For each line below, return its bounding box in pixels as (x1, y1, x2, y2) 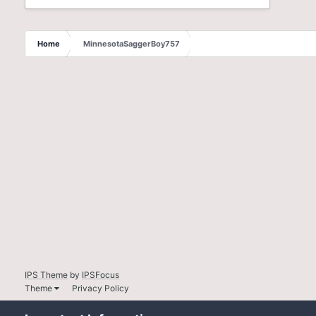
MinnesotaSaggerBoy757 (83, 39, 181, 49)
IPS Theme (25, 269, 68, 280)
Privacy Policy (72, 282, 130, 293)
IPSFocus (82, 269, 120, 280)
